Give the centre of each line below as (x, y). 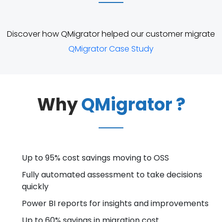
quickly (35, 187)
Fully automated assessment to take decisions (112, 175)
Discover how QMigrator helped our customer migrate (111, 34)
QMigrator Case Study (111, 49)
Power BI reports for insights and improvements (115, 204)
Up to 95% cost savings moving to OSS (95, 158)
